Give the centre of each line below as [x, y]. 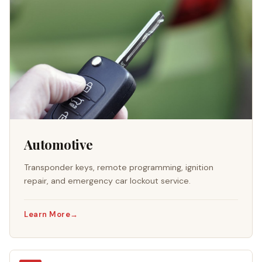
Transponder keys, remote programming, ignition [119, 167]
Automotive [58, 145]
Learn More [47, 215]
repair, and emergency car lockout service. [107, 180]
